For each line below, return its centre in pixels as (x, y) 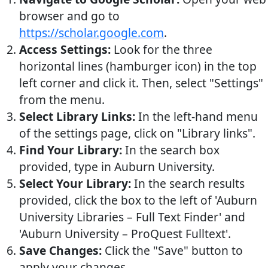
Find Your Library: (71, 150)
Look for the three (162, 50)
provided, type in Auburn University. (117, 167)
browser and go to (69, 16)
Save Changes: (60, 251)
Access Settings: (65, 50)
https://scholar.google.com (92, 33)
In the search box (171, 150)
